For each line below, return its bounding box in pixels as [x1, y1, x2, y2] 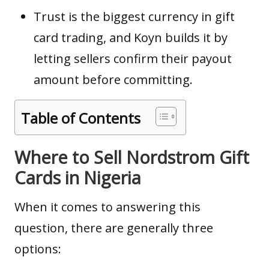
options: [14, 241, 61, 258]
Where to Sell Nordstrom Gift [14, 145, 249, 169]
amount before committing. [34, 71, 193, 88]
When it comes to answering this [14, 199, 201, 216]
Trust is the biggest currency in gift [34, 8, 235, 25]
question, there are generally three [14, 220, 213, 237]
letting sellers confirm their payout [34, 50, 232, 67]
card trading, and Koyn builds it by [34, 29, 228, 46]
